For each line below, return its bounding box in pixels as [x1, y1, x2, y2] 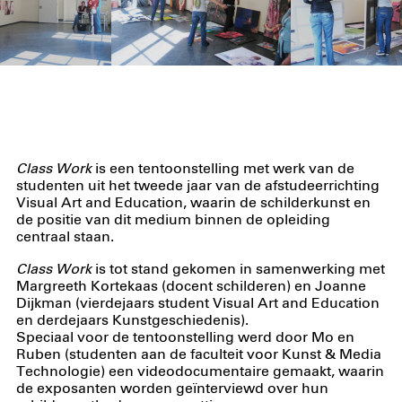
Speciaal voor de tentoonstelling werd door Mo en [15, 331, 354, 345]
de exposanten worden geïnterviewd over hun [15, 382, 328, 397]
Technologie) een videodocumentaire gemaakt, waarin [15, 365, 384, 380]
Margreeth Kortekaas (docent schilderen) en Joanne [15, 280, 366, 294]
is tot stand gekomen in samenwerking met [91, 263, 385, 277]
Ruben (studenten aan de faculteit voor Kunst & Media [15, 348, 381, 363]
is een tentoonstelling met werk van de [91, 162, 354, 176]
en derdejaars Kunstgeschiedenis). [15, 314, 249, 328]
